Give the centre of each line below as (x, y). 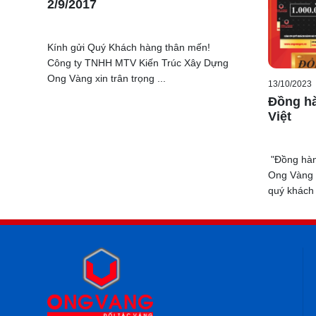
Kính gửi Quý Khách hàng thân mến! (132, 47)
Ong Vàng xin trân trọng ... (107, 78)
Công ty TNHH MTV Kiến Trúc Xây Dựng (138, 62)
